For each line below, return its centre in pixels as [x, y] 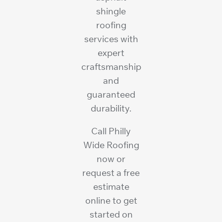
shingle [111, 11]
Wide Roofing [111, 145]
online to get [111, 200]
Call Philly [111, 131]
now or [111, 159]
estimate [111, 186]
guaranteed [111, 94]
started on [111, 214]
